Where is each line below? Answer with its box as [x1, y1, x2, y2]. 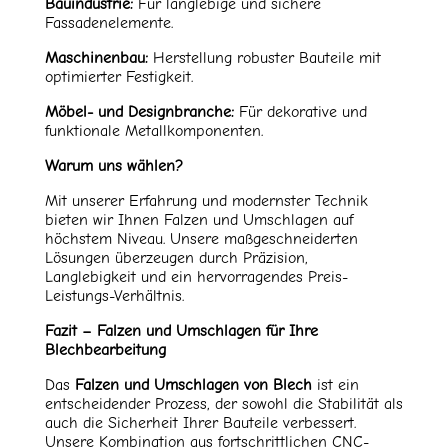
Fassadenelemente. [44, 14, 173, 33]
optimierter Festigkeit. [44, 68, 193, 87]
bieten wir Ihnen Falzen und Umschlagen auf [44, 211, 353, 230]
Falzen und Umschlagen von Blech [74, 376, 312, 395]
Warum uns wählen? [44, 157, 183, 176]
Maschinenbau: [44, 49, 148, 68]
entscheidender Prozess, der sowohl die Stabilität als [44, 395, 403, 414]
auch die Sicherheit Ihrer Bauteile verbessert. [44, 414, 356, 433]
